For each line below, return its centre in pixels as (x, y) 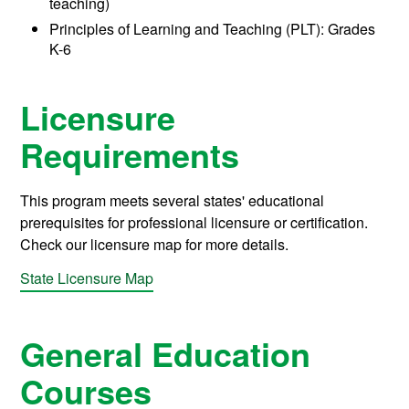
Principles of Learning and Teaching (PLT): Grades (213, 29)
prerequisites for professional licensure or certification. (194, 223)
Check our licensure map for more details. (155, 245)
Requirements (130, 155)
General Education (166, 354)
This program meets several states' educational (173, 201)
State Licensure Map (87, 278)
